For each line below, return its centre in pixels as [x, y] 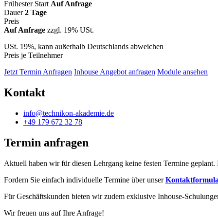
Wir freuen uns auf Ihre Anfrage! [54, 213]
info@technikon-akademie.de [69, 113]
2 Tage [36, 12]
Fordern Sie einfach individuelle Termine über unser [85, 180]
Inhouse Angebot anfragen [115, 72]
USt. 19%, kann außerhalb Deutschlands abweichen [84, 46]
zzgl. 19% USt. [71, 30]
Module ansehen [182, 72]
